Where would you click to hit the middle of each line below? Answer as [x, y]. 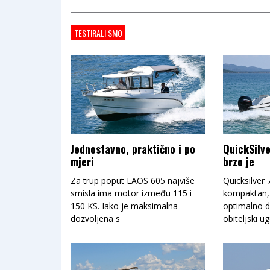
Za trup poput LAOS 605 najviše [133, 181]
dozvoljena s [95, 218]
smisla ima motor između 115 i [131, 193]
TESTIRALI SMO [98, 33]
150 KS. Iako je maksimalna [124, 206]
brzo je [239, 162]
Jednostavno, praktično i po [133, 149]
